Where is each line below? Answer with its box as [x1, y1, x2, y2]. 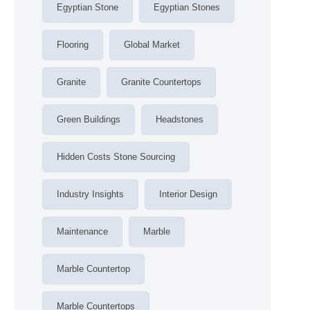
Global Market [124, 39, 180, 50]
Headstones [156, 114, 203, 125]
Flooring [57, 39, 89, 50]
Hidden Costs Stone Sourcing [57, 152, 175, 162]
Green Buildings [57, 114, 120, 125]
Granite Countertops [121, 77, 201, 87]
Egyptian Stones [154, 2, 220, 12]
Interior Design [159, 189, 217, 199]
